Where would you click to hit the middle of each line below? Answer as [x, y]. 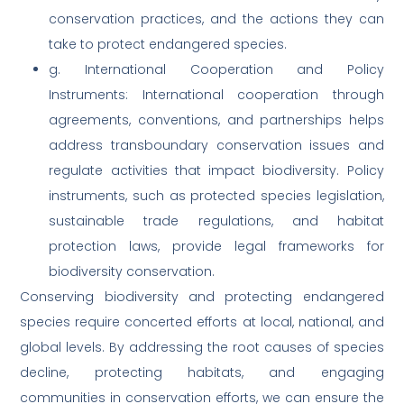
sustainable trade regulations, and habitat [216, 221]
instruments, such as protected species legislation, [216, 196]
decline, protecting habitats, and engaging [202, 373]
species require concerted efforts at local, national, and [202, 322]
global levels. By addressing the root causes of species [202, 348]
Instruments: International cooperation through [216, 95]
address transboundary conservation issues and [216, 146]
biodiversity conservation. [132, 272]
